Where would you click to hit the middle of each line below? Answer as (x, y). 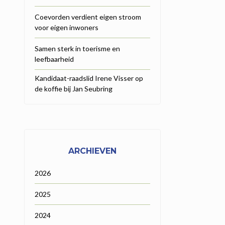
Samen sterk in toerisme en (77, 48)
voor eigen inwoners (67, 27)
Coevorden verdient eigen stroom (88, 17)
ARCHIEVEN (92, 151)
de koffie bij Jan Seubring (74, 88)
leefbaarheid (54, 59)
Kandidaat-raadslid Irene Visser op (89, 78)
